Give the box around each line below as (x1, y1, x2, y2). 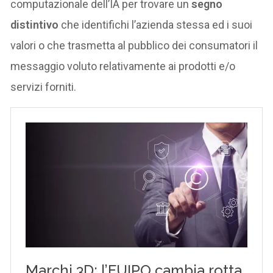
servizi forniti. (10, 80, 77, 93)
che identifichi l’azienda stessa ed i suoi (58, 18, 253, 31)
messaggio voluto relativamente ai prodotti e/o (10, 59, 236, 73)
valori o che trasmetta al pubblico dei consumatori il (10, 38, 258, 52)
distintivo (10, 18, 59, 31)
